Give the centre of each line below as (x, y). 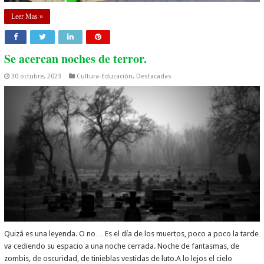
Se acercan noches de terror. (76, 58)
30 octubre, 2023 (37, 76)
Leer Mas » (27, 16)
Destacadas (154, 76)
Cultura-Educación (105, 76)
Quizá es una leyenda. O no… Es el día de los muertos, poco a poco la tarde (132, 234)
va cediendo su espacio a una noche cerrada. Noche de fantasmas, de (122, 246)
